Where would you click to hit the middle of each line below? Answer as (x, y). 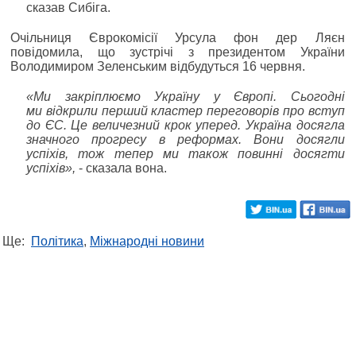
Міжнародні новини (147, 241)
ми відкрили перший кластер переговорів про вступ (186, 110)
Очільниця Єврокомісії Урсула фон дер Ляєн (178, 37)
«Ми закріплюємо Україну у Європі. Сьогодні (186, 96)
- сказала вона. (121, 168)
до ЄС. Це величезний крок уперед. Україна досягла (186, 125)
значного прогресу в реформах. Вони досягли (186, 139)
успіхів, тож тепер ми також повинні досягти (186, 153)
